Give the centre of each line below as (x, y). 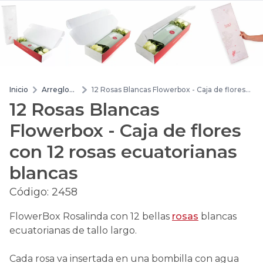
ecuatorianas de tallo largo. (73, 231)
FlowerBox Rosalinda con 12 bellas (91, 217)
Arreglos (57, 90)
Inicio (19, 90)
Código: (31, 192)
